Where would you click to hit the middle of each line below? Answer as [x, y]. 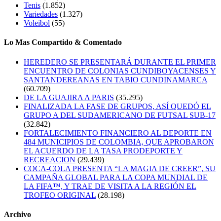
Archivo [18, 214]
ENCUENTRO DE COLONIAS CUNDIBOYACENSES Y [120, 71]
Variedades [41, 14]
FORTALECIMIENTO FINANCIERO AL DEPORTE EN [118, 133]
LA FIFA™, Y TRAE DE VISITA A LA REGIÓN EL [110, 186]
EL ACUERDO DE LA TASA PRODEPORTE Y [103, 150]
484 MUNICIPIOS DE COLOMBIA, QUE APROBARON [119, 142]
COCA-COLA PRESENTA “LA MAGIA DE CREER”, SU [120, 168]
